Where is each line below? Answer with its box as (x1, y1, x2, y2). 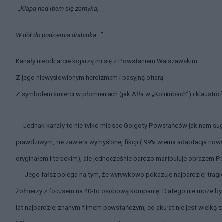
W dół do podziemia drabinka (16, 31, 96, 39)
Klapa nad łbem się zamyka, (20, 5, 99, 12)
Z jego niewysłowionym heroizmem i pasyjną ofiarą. (16, 74, 165, 81)
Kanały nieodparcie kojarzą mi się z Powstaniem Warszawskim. (16, 57, 199, 65)
